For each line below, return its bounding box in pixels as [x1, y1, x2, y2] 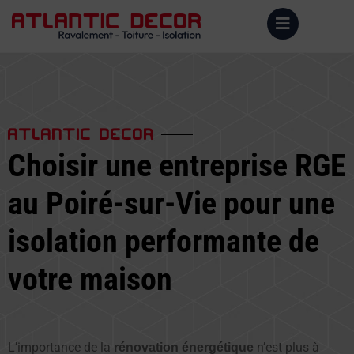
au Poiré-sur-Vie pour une [8, 185, 335, 222]
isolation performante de [8, 223, 319, 260]
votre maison [8, 261, 172, 298]
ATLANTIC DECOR [8, 119, 155, 144]
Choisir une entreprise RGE [8, 147, 346, 184]
